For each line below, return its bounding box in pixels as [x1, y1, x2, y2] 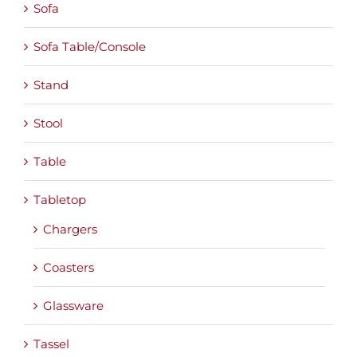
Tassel [33, 335, 69, 351]
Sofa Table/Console [33, 38, 146, 54]
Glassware [43, 297, 104, 313]
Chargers [43, 221, 97, 237]
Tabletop [33, 191, 86, 207]
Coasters [43, 259, 94, 275]
